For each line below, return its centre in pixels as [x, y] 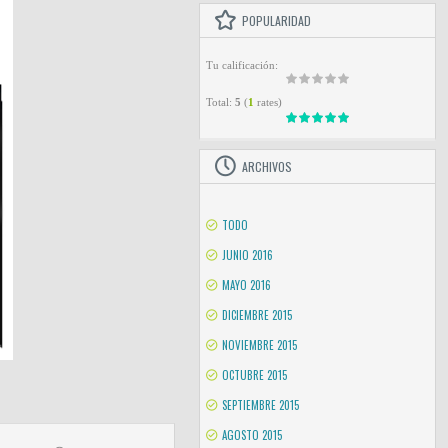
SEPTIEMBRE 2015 [260, 405]
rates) [267, 102]
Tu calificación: [241, 65]
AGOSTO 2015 [251, 435]
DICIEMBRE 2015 [256, 315]
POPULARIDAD [276, 20]
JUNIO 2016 [247, 255]
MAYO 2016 [246, 285]
